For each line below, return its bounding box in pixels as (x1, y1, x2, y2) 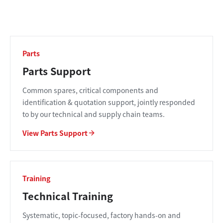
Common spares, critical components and (22, 85, 158, 95)
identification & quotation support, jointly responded (22, 97, 195, 107)
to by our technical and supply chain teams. (22, 109, 165, 119)
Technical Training (22, 189, 113, 203)
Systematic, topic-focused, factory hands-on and (22, 210, 181, 220)
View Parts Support (22, 128, 88, 138)
